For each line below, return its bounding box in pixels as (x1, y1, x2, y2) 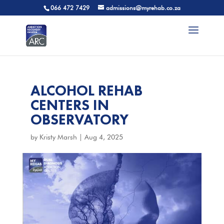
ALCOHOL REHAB (30, 81, 142, 100)
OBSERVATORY (30, 110, 128, 129)
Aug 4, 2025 (84, 133, 123, 141)
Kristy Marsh (39, 133, 77, 141)
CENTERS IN (30, 96, 109, 114)
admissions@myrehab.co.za (105, 4, 180, 11)
